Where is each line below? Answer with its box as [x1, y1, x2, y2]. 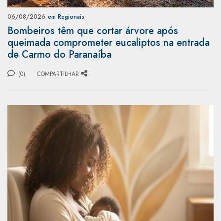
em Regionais [48, 12, 84, 21]
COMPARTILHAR [37, 69, 79, 78]
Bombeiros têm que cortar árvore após [7, 23, 178, 38]
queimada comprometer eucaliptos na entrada [7, 35, 210, 50]
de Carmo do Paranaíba [7, 47, 111, 62]
